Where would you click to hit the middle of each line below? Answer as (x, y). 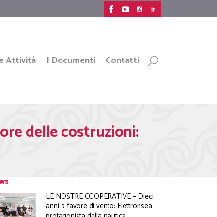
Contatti (123, 61)
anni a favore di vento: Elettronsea (99, 206)
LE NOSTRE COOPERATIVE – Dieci (100, 196)
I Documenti (71, 61)
